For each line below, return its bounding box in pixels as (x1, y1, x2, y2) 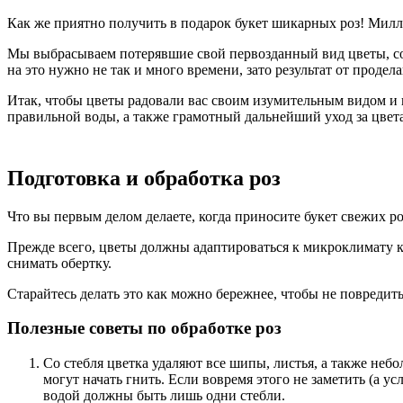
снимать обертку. (7, 255, 112, 271)
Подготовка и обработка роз (7, 166, 281, 190)
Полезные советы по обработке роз (7, 318, 282, 338)
